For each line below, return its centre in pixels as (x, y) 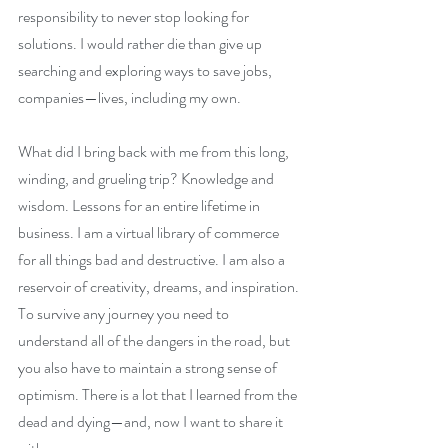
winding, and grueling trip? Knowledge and (147, 179)
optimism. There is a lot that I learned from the (159, 395)
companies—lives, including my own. (131, 98)
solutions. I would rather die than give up (141, 44)
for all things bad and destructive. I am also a (153, 260)
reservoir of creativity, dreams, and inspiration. (160, 287)
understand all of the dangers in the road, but (155, 341)
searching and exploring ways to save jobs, (146, 71)
